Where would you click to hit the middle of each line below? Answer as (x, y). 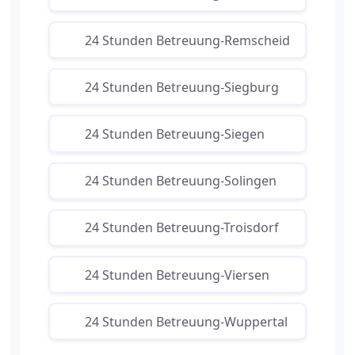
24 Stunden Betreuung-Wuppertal (186, 321)
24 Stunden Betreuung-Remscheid (187, 40)
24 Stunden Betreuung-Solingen (180, 181)
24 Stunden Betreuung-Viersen (177, 275)
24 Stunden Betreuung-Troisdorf (181, 228)
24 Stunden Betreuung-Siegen (174, 134)
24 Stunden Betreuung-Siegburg (181, 87)
